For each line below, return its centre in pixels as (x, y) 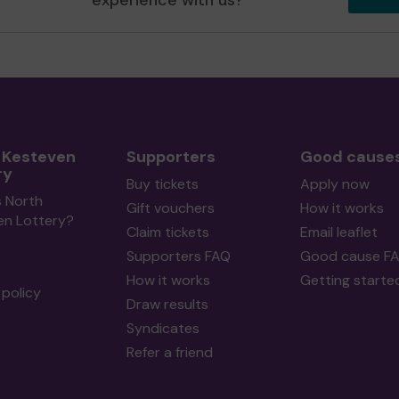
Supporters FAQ (178, 256)
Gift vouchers (170, 208)
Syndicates (163, 328)
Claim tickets (167, 232)
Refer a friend (169, 352)
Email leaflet (338, 232)
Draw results (167, 304)
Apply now (334, 184)
